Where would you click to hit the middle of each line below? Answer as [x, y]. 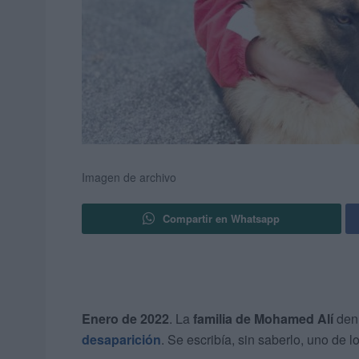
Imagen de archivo [129, 177]
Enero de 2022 [125, 319]
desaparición [121, 340]
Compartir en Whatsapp [222, 219]
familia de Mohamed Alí [263, 319]
